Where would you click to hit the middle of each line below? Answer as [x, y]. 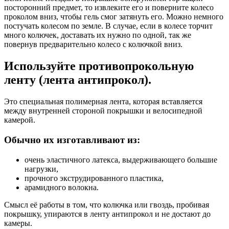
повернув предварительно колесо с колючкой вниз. [93, 44]
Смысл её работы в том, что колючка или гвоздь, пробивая [107, 204]
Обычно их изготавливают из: [72, 140]
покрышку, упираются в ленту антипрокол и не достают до [107, 214]
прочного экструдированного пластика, [94, 178]
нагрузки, [41, 169]
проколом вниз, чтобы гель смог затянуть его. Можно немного [114, 17]
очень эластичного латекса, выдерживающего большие [121, 159]
